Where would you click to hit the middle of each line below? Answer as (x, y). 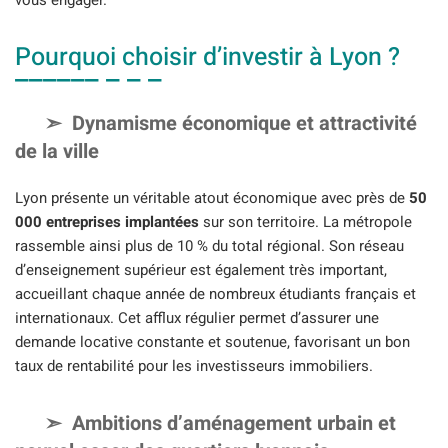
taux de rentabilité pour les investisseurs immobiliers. (194, 365)
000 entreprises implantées (107, 221)
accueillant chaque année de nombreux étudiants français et (215, 293)
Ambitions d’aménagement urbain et (234, 424)
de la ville (57, 151)
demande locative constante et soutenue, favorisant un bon (212, 341)
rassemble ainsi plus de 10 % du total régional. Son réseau (209, 245)
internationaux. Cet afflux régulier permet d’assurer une (197, 317)
